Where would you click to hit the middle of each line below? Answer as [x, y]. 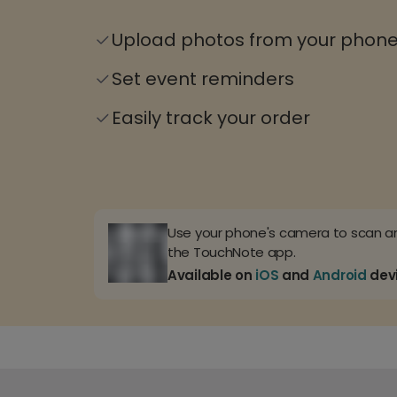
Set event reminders [203, 79]
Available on [212, 276]
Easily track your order [211, 118]
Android [339, 276]
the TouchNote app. [232, 253]
